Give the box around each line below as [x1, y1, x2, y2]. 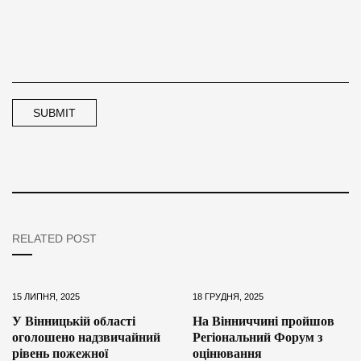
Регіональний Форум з [193, 330, 322, 344]
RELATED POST [12, 231, 97, 245]
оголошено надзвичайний [12, 330, 160, 344]
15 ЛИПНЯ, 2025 [12, 291, 80, 301]
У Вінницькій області [12, 313, 135, 328]
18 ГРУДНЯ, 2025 [193, 291, 263, 301]
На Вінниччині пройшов [193, 313, 334, 328]
